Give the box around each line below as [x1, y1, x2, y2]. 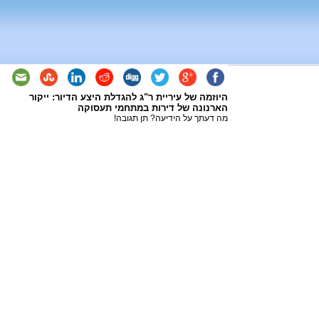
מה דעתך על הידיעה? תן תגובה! [114, 113, 228, 123]
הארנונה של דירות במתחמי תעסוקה [78, 103, 228, 113]
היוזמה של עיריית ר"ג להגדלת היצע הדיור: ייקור [29, 92, 228, 103]
